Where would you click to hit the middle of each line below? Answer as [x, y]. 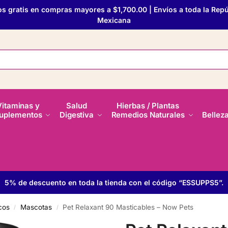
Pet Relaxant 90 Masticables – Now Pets [128, 207]
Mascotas [36, 207]
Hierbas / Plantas [148, 106]
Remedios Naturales [148, 115]
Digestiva [77, 115]
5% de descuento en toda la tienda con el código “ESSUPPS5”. [114, 182]
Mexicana [114, 20]
